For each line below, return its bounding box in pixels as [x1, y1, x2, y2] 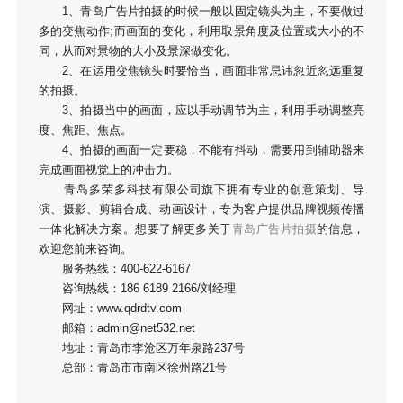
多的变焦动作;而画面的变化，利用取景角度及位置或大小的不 [38, 24, 365, 39]
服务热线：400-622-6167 [38, 262, 191, 276]
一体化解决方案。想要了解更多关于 [38, 222, 232, 237]
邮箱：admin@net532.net [38, 321, 195, 336]
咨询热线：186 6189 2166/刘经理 [38, 282, 236, 296]
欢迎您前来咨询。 [38, 242, 132, 256]
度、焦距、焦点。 [38, 123, 132, 138]
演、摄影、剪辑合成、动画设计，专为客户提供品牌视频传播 [38, 202, 365, 217]
